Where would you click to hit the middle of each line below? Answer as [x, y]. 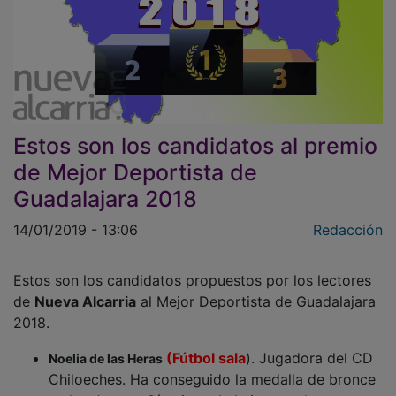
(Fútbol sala [206, 345]
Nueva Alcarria [85, 289]
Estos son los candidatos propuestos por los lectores [192, 267]
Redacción [348, 217]
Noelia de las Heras [106, 346]
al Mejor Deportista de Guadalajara [256, 289]
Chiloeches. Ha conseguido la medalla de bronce [212, 366]
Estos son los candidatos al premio [195, 133]
